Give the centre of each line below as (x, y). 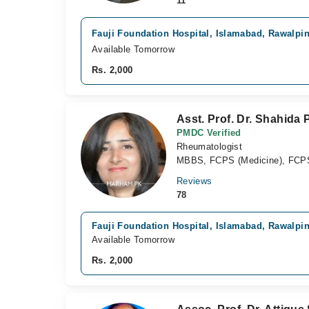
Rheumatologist (209, 147)
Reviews (194, 181)
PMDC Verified (209, 133)
